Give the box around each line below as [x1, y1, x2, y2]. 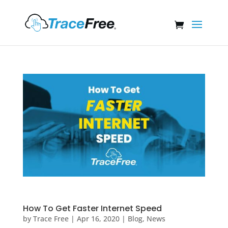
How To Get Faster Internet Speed [22, 202, 162, 214]
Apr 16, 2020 [76, 213, 120, 223]
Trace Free [33, 213, 69, 223]
